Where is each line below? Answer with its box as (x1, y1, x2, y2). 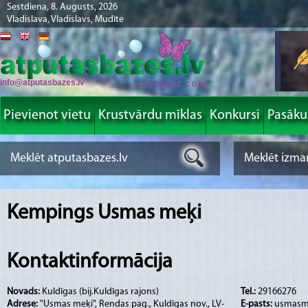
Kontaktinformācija (7, 252, 173, 274)
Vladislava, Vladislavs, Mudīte (7, 14, 124, 25)
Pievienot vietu (3, 109, 91, 122)
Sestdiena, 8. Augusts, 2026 (7, 2, 118, 12)
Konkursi (210, 109, 260, 122)
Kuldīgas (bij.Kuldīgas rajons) (42, 286, 159, 297)
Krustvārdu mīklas (98, 109, 202, 122)
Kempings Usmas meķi (7, 203, 201, 224)
